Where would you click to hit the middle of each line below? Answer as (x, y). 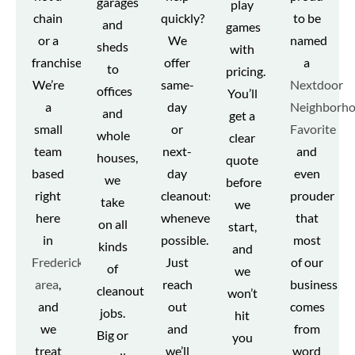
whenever (188, 217)
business (314, 284)
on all (113, 223)
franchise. (58, 62)
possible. (185, 239)
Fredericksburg (73, 261)
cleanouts (188, 195)
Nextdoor (317, 84)
